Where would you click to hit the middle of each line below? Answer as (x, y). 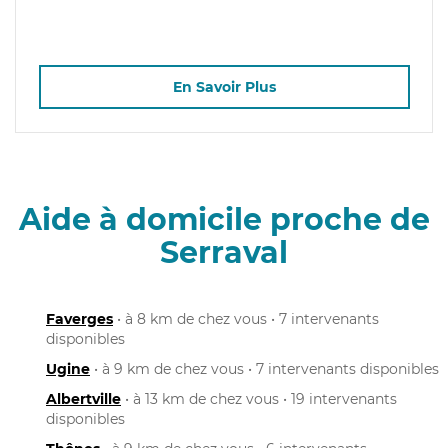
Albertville (83, 398)
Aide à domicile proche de (224, 219)
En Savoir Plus (224, 87)
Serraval (224, 252)
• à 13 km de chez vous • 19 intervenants (259, 398)
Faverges (79, 318)
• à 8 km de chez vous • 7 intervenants (246, 318)
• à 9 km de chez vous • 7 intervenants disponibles (264, 368)
